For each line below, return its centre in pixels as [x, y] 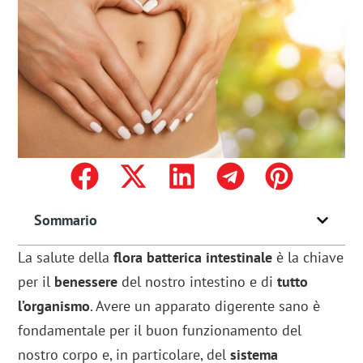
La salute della [66, 258]
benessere [86, 282]
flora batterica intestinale [195, 258]
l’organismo [54, 306]
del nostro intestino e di [198, 282]
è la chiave [310, 258]
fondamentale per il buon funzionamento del [160, 331]
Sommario [66, 220]
